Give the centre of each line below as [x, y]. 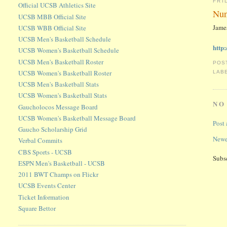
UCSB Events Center [47, 186]
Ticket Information [44, 197]
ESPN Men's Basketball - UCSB [62, 163]
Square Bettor [37, 208]
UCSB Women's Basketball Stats [63, 96]
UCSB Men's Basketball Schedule [65, 39]
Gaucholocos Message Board [58, 107]
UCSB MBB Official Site [52, 16]
